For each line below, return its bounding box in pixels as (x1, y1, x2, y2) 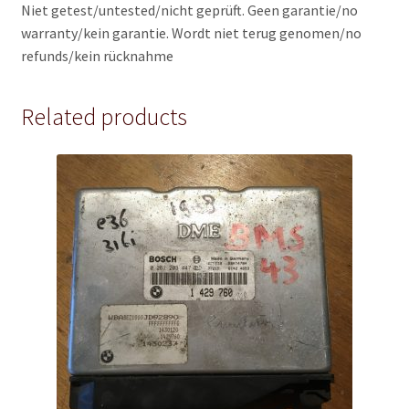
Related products (20, 101, 187, 131)
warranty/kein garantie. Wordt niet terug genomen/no (20, 23, 362, 42)
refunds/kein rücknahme (20, 46, 173, 65)
